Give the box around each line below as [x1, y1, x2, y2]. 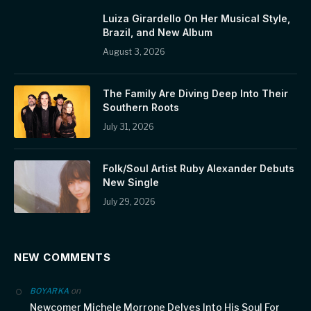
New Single [103, 176, 159, 188]
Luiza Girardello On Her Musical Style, [103, 12, 290, 24]
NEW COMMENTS [14, 250, 111, 264]
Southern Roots [103, 101, 179, 113]
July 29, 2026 [103, 196, 155, 207]
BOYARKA [30, 285, 69, 296]
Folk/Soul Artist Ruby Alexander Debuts [103, 162, 294, 174]
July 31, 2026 [103, 121, 154, 132]
